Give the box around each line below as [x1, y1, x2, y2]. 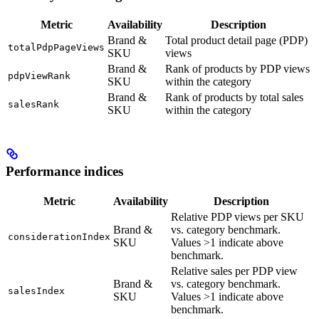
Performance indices [6, 164, 123, 179]
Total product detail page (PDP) [165, 33, 308, 46]
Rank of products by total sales [165, 90, 303, 103]
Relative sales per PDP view [171, 265, 298, 278]
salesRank [8, 98, 59, 110]
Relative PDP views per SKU [171, 211, 304, 224]
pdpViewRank [8, 70, 70, 81]
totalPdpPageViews [8, 41, 105, 53]
